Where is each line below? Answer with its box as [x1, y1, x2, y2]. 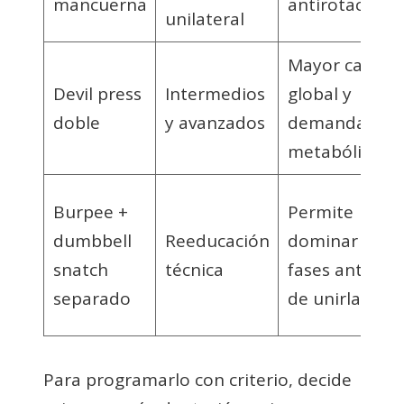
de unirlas [287, 286, 369, 310]
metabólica [287, 139, 380, 163]
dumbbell [52, 228, 132, 252]
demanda [287, 110, 366, 134]
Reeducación [164, 228, 270, 252]
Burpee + [52, 199, 128, 224]
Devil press [52, 81, 142, 106]
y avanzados [164, 110, 265, 134]
